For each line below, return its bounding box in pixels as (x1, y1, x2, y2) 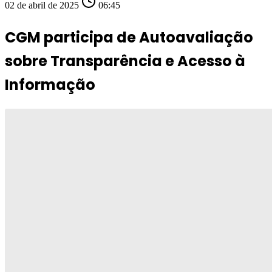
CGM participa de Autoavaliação (5, 27, 253, 47)
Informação (5, 74, 95, 95)
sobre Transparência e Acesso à (5, 50, 245, 71)
